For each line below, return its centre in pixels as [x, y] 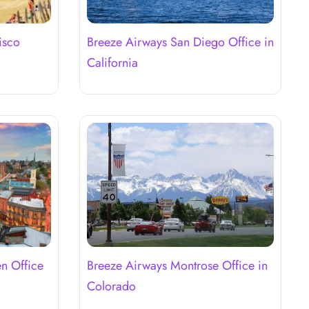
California [112, 62]
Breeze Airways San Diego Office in [180, 42]
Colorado [111, 286]
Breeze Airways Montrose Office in [177, 265]
